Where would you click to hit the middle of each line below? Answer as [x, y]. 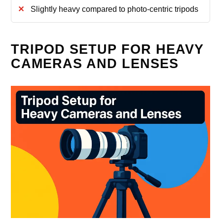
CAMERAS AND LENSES [95, 63]
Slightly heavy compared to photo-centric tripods [114, 9]
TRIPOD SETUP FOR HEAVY [108, 49]
